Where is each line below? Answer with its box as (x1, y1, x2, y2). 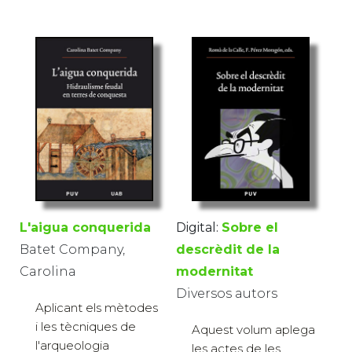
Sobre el (222, 219, 278, 235)
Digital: (176, 219, 218, 235)
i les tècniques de (35, 318, 136, 334)
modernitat (176, 263, 253, 279)
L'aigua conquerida (20, 219, 151, 235)
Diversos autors (176, 285, 277, 301)
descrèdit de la (176, 241, 280, 257)
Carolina (20, 263, 76, 279)
